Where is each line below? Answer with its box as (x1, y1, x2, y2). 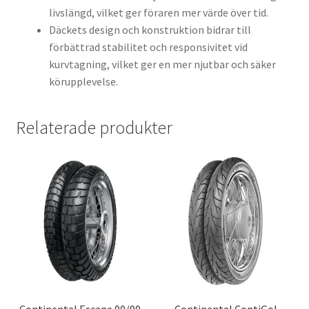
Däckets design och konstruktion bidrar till (48, 23, 251, 37)
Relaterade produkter (15, 116, 172, 139)
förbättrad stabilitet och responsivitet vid (48, 40, 248, 54)
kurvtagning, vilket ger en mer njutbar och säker (48, 57, 276, 72)
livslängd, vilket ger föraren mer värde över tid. (48, 6, 268, 20)
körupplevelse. (48, 74, 118, 89)
